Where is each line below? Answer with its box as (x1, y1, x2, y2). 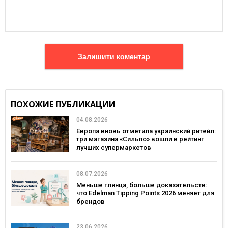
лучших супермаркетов (76, 144, 151, 151)
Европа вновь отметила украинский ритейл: (76, 127, 216, 135)
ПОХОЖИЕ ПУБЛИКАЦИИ (11, 99, 116, 110)
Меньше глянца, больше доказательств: (76, 181, 207, 189)
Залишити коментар (117, 52, 150, 61)
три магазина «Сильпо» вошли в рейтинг (76, 135, 204, 143)
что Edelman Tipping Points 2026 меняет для (76, 189, 214, 197)
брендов (76, 197, 105, 205)
